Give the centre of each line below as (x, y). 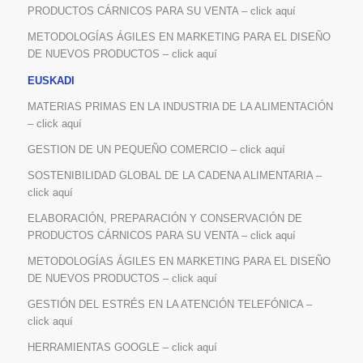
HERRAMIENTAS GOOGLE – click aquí (122, 347)
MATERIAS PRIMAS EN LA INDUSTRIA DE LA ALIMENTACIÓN (180, 106)
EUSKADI (51, 80)
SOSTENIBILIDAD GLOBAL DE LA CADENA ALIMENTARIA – (174, 175)
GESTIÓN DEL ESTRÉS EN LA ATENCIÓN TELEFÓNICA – (169, 304)
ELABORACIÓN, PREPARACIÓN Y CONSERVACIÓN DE (164, 218)
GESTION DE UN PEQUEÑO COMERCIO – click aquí (156, 149)
